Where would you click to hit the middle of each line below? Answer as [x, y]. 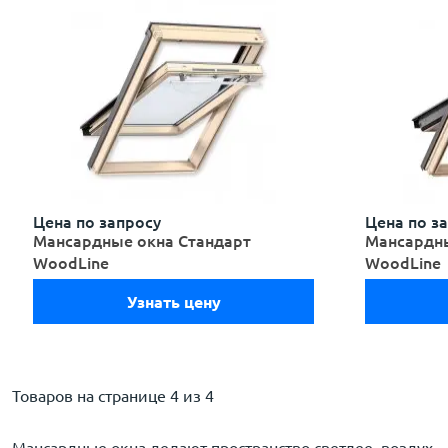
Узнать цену [173, 301]
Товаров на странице [89, 396]
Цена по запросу [97, 222]
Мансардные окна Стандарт [142, 241]
